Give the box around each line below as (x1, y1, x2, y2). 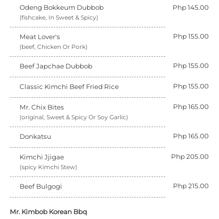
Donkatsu (20, 132, 51, 140)
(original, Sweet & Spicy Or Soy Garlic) (20, 113, 128, 121)
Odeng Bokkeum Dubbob (20, 3, 104, 11)
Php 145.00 (173, 3, 209, 11)
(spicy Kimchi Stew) (20, 163, 77, 171)
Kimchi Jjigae (20, 153, 64, 161)
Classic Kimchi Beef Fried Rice (20, 83, 119, 90)
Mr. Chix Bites (20, 103, 64, 111)
